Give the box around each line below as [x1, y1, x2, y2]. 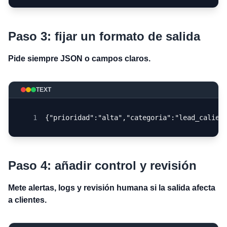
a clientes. [8, 196, 47, 204]
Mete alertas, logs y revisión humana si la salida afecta [8, 183, 215, 192]
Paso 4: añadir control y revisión [8, 159, 197, 172]
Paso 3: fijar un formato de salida [8, 29, 200, 43]
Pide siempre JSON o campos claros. [8, 54, 150, 63]
